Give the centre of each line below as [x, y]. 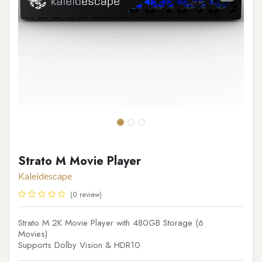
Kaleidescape [45, 176]
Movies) [33, 234]
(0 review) [86, 195]
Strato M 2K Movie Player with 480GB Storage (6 [111, 223]
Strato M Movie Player [80, 161]
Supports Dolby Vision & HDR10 [79, 245]
